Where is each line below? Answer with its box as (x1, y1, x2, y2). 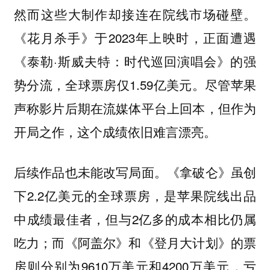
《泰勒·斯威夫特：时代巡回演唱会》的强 (13, 52, 257, 71)
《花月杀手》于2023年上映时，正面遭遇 (13, 28, 257, 47)
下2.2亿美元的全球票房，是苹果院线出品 (13, 186, 257, 204)
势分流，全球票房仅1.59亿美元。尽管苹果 (13, 75, 257, 94)
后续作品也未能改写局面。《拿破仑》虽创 (13, 162, 257, 181)
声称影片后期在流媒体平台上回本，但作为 (13, 99, 257, 118)
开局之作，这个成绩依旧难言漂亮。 (13, 122, 216, 141)
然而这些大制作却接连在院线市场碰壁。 (13, 5, 257, 24)
